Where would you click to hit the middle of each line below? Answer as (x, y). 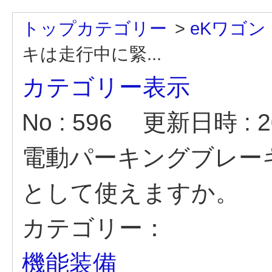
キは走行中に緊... (92, 54)
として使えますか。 (131, 193)
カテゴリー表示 (106, 87)
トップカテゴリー (94, 28)
